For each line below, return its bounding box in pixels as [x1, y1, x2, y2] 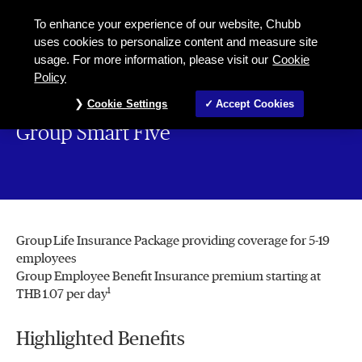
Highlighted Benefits [16, 330, 185, 349]
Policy [34, 71, 67, 84]
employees [16, 252, 77, 265]
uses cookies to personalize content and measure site [34, 36, 318, 48]
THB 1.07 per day [16, 288, 107, 301]
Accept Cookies [215, 98, 295, 110]
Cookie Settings [86, 98, 168, 110]
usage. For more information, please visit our [34, 53, 269, 66]
